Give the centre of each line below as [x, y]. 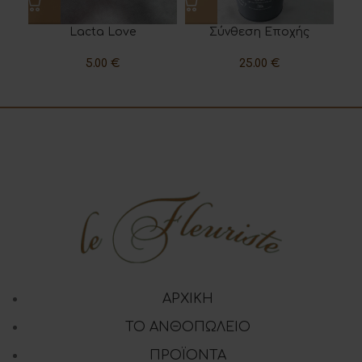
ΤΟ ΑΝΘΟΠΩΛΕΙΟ [188, 328]
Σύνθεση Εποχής [259, 32]
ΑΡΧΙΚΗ [188, 299]
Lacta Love [103, 32]
